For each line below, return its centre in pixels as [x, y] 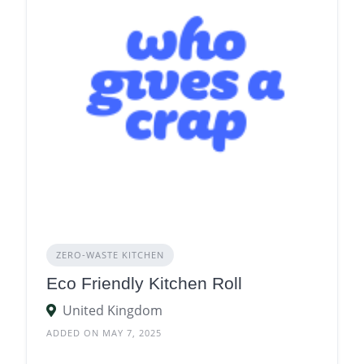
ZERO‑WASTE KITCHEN [110, 255]
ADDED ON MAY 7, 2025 [104, 333]
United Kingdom [113, 311]
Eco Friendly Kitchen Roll [144, 284]
